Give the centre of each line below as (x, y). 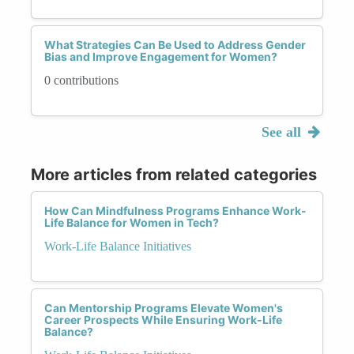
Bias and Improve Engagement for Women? (161, 56)
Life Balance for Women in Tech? (132, 222)
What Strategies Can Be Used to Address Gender (175, 44)
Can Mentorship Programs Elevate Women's (164, 307)
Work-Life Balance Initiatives (118, 246)
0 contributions (81, 80)
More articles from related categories (174, 174)
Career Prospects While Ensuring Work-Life (163, 319)
